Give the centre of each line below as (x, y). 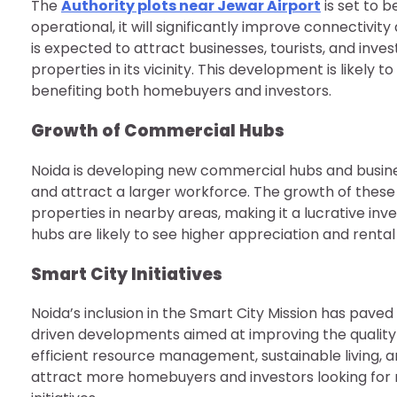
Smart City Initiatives (127, 274)
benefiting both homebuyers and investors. (181, 91)
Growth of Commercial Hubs (158, 131)
